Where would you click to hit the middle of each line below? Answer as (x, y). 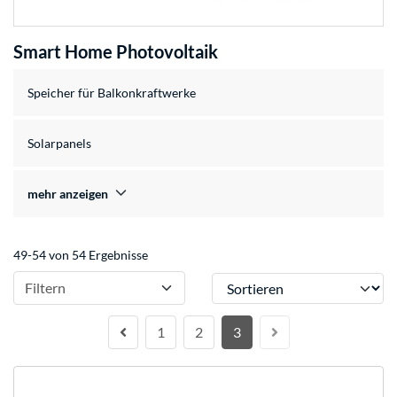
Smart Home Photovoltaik (116, 52)
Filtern (45, 288)
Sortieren (237, 281)
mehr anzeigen (68, 194)
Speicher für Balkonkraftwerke (112, 93)
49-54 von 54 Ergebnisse (81, 255)
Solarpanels (59, 144)
